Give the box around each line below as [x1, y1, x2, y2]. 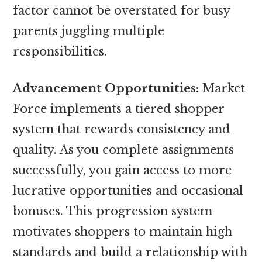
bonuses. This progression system [13, 204, 213, 218]
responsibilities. [13, 44, 108, 58]
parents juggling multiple [13, 23, 165, 38]
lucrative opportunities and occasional [13, 183, 244, 198]
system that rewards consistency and [13, 122, 231, 136]
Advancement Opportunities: [13, 81, 199, 95]
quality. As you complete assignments [13, 142, 235, 157]
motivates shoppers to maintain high [13, 224, 233, 239]
